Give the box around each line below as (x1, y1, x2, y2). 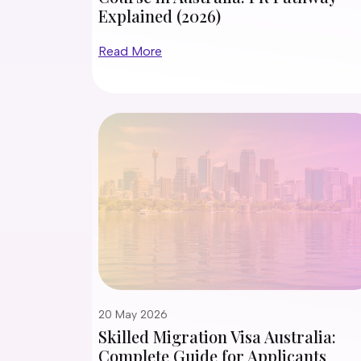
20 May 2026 (98, 308, 168, 322)
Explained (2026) (98, 5, 221, 27)
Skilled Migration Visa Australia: (98, 326, 336, 347)
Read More (98, 44, 162, 59)
